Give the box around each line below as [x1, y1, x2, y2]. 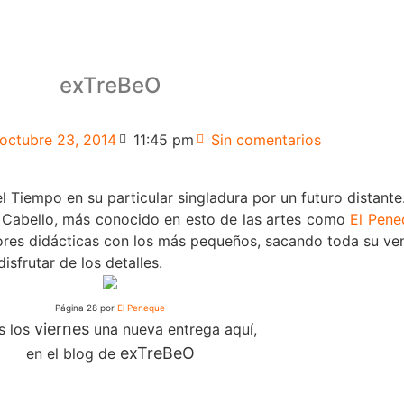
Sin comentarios [210, 130, 321, 149]
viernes [34, 318, 89, 338]
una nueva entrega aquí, [89, 319, 257, 338]
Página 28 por [55, 301, 117, 313]
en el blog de [25, 344, 120, 363]
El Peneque [117, 301, 165, 313]
